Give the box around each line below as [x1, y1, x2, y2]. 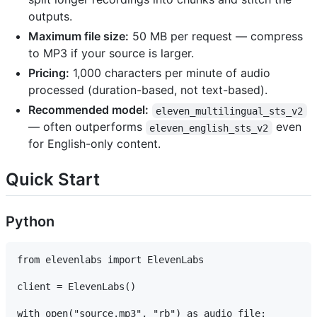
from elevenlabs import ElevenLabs [17, 254, 204, 266]
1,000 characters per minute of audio [69, 66, 270, 81]
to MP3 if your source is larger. [28, 46, 194, 61]
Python [6, 213, 54, 231]
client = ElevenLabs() [17, 281, 136, 293]
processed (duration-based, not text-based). [28, 83, 267, 98]
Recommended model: [28, 103, 149, 117]
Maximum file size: [28, 29, 129, 44]
